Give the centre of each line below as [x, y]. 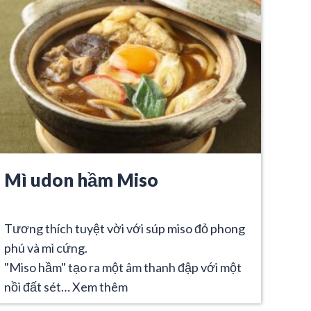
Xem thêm [100, 286]
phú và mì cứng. [46, 247]
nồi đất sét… [38, 286]
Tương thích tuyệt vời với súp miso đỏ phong [125, 228]
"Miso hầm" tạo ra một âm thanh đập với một [123, 267]
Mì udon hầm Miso [81, 179]
